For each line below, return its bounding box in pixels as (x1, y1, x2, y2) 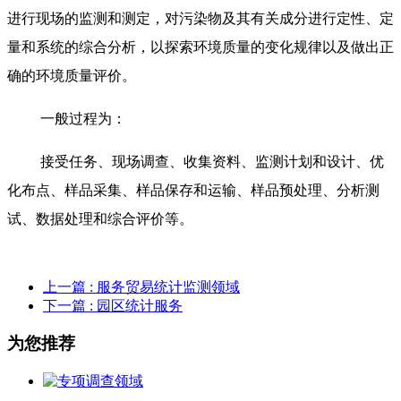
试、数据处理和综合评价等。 (7, 210, 193, 226)
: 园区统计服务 (90, 297, 183, 313)
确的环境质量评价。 (7, 67, 136, 83)
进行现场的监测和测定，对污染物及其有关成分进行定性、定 (7, 10, 394, 26)
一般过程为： (40, 110, 126, 126)
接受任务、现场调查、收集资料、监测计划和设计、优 (40, 153, 384, 169)
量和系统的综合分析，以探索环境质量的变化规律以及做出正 (7, 38, 394, 55)
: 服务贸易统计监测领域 (90, 278, 240, 294)
